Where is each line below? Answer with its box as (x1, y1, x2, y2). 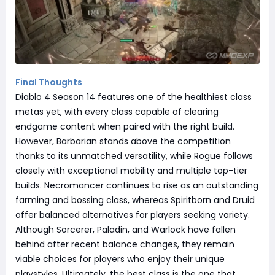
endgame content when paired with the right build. (15, 120, 234, 133)
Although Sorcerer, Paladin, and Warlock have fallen (15, 223, 236, 236)
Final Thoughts (15, 76, 82, 89)
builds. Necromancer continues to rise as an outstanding (15, 179, 258, 192)
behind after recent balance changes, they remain (15, 238, 234, 251)
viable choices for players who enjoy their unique (15, 253, 225, 266)
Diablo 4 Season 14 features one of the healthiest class (15, 91, 252, 104)
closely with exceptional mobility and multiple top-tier (15, 165, 247, 177)
